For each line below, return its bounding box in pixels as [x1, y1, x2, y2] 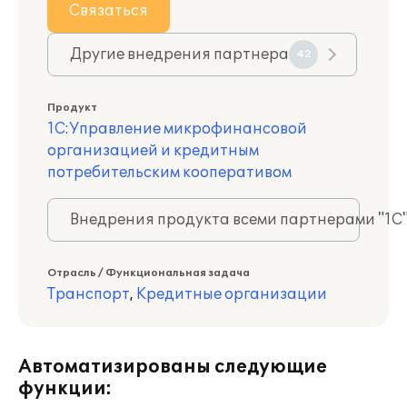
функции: [18, 378, 112, 400]
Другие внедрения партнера [70, 45, 289, 64]
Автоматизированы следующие [18, 356, 327, 378]
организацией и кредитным [47, 142, 259, 160]
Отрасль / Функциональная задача [47, 267, 250, 279]
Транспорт [47, 285, 130, 303]
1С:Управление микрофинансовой [47, 120, 307, 138]
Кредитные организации [136, 285, 327, 303]
